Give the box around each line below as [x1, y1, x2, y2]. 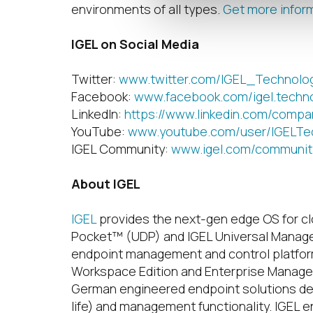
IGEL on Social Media [71, 36, 199, 52]
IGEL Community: [71, 140, 171, 157]
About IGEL [71, 175, 140, 192]
